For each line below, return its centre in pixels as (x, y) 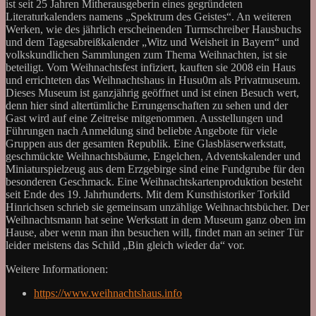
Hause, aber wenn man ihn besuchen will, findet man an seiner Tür (154, 233)
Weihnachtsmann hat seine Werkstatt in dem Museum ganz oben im (156, 220)
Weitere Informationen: (57, 269)
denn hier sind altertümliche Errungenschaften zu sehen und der (147, 106)
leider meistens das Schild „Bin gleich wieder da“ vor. (125, 245)
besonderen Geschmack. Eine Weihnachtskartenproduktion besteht (154, 182)
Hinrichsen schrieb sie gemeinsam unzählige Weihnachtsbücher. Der (157, 207)
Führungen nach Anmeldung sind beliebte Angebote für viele (141, 131)
